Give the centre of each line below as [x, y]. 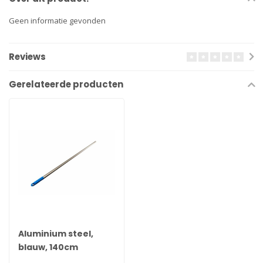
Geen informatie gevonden [57, 21]
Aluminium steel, [56, 234]
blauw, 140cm [48, 247]
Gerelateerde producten [66, 84]
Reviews [27, 56]
